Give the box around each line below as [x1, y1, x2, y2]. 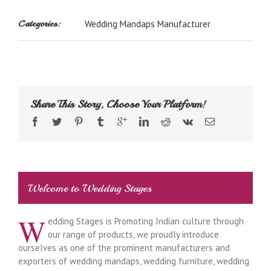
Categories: [18, 18, 60, 30]
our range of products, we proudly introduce [47, 229, 219, 241]
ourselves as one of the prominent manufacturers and [18, 242, 230, 254]
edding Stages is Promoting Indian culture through [47, 215, 244, 227]
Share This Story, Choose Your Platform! [30, 97, 206, 111]
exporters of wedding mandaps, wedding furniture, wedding [18, 255, 249, 267]
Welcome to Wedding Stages [27, 181, 152, 195]
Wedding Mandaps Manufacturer [85, 18, 211, 30]
